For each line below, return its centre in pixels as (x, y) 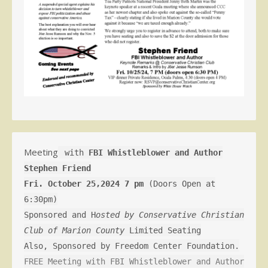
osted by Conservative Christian (170, 214)
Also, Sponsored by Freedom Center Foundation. (132, 246)
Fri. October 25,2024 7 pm (84, 183)
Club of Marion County (74, 230)
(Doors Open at (179, 183)
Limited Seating (163, 230)
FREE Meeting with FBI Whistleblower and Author (134, 261)
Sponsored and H (60, 214)
